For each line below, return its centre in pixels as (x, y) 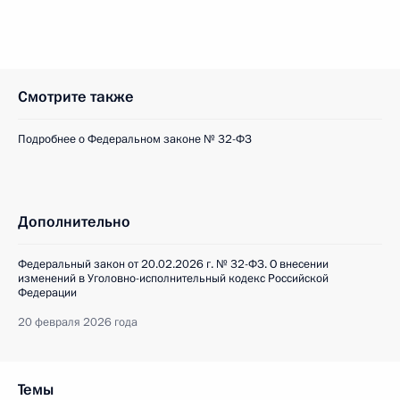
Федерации (47, 293)
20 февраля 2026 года (78, 322)
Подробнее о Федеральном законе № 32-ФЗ (135, 139)
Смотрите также (76, 97)
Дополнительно (74, 222)
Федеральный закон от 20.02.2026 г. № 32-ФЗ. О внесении (173, 264)
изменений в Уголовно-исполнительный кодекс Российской (173, 279)
